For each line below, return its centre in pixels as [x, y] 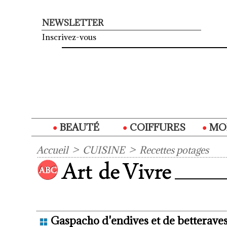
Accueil [52, 150]
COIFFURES [157, 127]
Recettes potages [174, 150]
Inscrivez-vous [69, 37]
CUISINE [104, 150]
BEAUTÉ [78, 127]
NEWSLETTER [73, 23]
